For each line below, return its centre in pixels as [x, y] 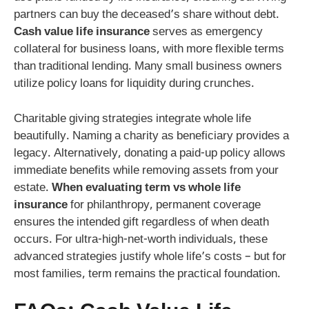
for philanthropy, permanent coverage [164, 205]
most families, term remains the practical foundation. [147, 274]
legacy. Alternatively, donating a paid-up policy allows [150, 153]
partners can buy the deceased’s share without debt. [147, 16]
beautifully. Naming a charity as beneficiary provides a [151, 136]
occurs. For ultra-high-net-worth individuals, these [141, 240]
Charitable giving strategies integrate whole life [132, 119]
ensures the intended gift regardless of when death [141, 222]
